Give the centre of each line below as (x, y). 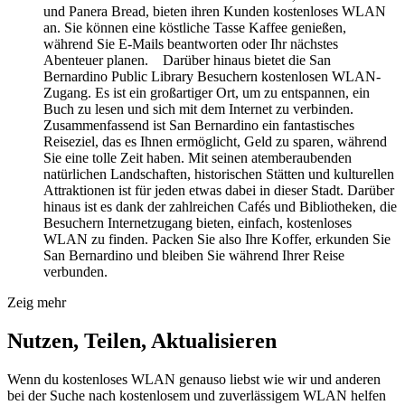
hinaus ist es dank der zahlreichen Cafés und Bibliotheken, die (220, 206)
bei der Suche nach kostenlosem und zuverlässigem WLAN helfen (197, 395)
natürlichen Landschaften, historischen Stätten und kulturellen (219, 174)
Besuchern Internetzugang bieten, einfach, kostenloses (198, 222)
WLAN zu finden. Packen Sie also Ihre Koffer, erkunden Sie (217, 239)
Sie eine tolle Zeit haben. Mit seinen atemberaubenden (198, 157)
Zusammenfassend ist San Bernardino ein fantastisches (199, 125)
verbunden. (75, 271)
